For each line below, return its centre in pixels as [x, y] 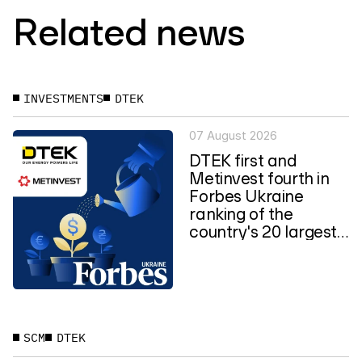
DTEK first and [243, 160]
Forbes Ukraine [246, 195]
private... [221, 248]
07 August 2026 [234, 135]
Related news [129, 31]
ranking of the [241, 213]
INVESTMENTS [64, 98]
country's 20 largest [263, 231]
